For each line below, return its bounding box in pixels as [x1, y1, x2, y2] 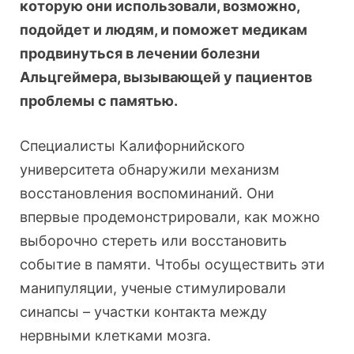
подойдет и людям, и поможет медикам [20, 21, 307, 39]
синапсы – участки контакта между [20, 303, 267, 321]
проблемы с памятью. [20, 92, 178, 110]
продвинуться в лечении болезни [20, 45, 260, 62]
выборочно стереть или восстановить [20, 232, 287, 250]
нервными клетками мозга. [20, 327, 211, 345]
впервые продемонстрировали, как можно [20, 209, 320, 226]
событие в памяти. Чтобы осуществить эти [20, 256, 325, 273]
